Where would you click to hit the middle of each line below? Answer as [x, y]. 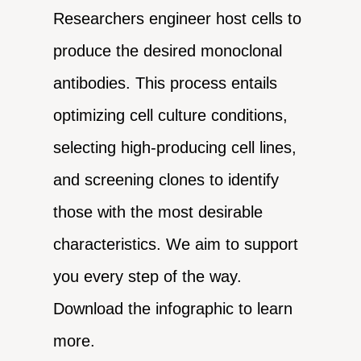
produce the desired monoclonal [168, 51]
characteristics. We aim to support [176, 245]
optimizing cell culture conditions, [171, 116]
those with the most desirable [158, 212]
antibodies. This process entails [166, 83]
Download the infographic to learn [173, 309]
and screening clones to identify [166, 180]
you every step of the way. [148, 277]
